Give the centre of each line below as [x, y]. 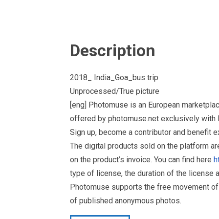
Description [113, 50]
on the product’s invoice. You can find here [142, 160]
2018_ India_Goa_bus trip [114, 77]
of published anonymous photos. [126, 201]
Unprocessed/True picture [115, 91]
